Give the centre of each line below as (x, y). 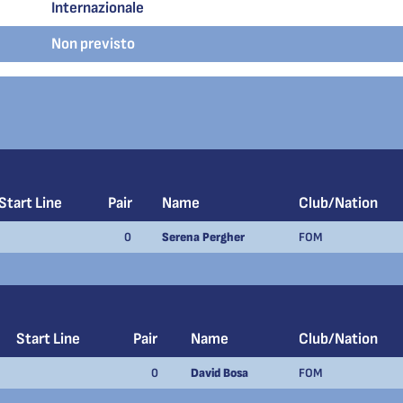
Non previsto (93, 44)
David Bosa (219, 373)
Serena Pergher (203, 237)
